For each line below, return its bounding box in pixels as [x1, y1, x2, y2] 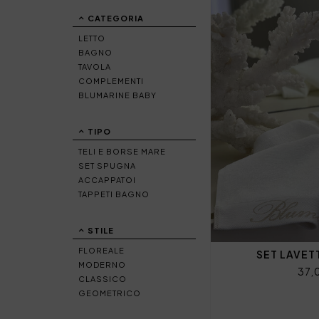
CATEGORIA [88, 14, 144, 23]
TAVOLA [78, 62, 111, 71]
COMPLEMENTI [78, 76, 144, 85]
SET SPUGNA [78, 161, 136, 170]
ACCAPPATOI [78, 175, 136, 184]
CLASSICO [78, 274, 127, 283]
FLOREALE [78, 246, 125, 255]
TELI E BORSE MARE [78, 147, 166, 156]
